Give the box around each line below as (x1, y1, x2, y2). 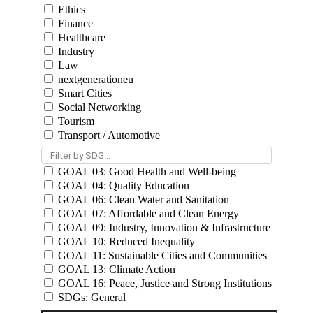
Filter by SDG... (50, 150, 110, 161)
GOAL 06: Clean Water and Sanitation (55, 194, 229, 205)
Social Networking (55, 101, 141, 113)
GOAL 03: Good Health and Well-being (55, 166, 236, 177)
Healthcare (55, 31, 105, 43)
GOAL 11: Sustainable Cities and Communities (55, 249, 267, 261)
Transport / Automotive (55, 129, 160, 141)
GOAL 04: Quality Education (55, 180, 189, 191)
